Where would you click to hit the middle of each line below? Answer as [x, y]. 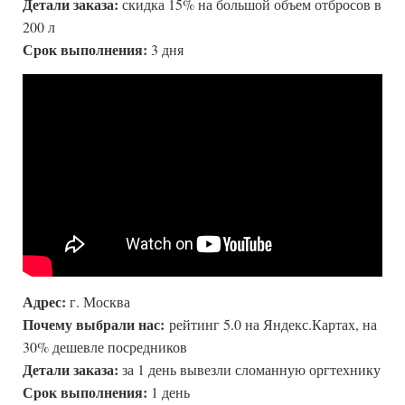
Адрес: [44, 301]
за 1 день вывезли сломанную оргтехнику [250, 369]
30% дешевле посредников [105, 346]
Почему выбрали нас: [96, 324]
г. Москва [98, 301]
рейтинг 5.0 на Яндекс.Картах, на [273, 324]
